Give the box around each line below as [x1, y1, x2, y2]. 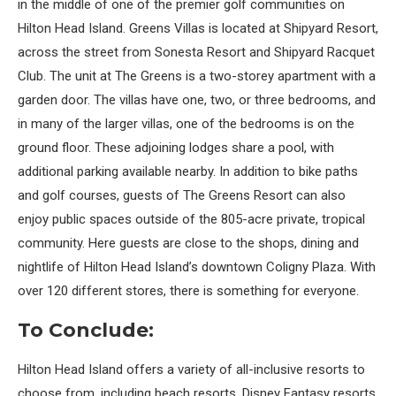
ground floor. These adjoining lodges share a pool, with [18, 140, 334, 156]
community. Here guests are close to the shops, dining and [18, 235, 359, 251]
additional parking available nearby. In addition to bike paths [18, 164, 358, 179]
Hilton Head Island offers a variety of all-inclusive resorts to [18, 362, 365, 377]
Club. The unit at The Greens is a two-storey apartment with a [18, 68, 376, 84]
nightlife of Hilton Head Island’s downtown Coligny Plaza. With [18, 259, 376, 275]
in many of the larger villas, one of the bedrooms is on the [18, 116, 354, 132]
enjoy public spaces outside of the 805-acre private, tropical [18, 211, 365, 227]
